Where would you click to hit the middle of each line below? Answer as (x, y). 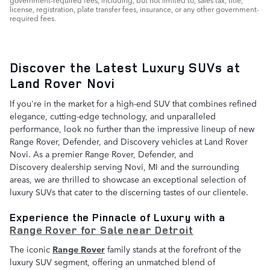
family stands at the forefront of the (173, 249)
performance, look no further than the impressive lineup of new (132, 129)
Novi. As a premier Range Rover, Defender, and (102, 154)
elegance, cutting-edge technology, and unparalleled (113, 116)
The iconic (31, 249)
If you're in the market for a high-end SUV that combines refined (133, 103)
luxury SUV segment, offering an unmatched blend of (112, 261)
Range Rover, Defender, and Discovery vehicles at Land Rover (129, 141)
